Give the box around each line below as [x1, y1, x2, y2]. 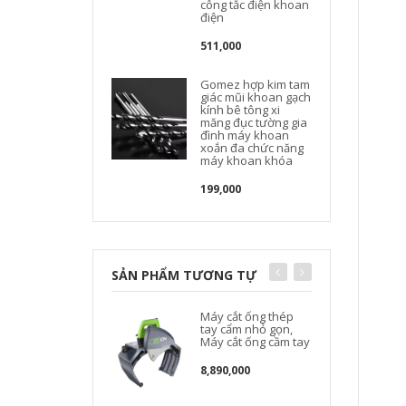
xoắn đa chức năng [200, 140, 304, 156]
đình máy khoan [200, 127, 290, 143]
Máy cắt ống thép [200, 308, 295, 324]
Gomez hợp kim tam [200, 76, 311, 92]
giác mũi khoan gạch [200, 89, 312, 105]
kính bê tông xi [200, 101, 281, 118]
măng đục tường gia [200, 114, 308, 130]
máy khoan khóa [200, 152, 294, 169]
